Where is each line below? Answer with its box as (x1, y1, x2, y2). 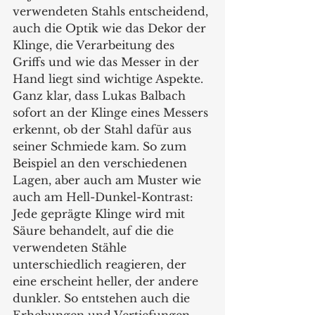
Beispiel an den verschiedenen (13, 156, 191, 171)
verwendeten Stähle (13, 240, 130, 255)
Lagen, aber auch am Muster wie (13, 173, 205, 188)
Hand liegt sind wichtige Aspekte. (13, 72, 207, 86)
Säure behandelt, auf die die (13, 224, 177, 238)
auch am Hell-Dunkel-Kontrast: (13, 190, 197, 205)
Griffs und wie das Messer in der (13, 55, 202, 70)
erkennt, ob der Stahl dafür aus (13, 122, 195, 137)
